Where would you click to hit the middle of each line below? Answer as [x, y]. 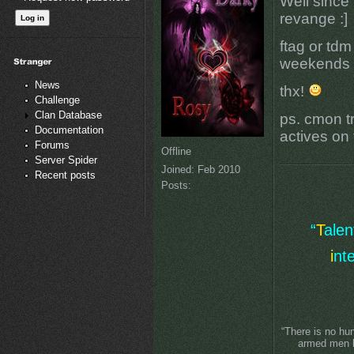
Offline [176, 151]
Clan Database [68, 115]
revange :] [313, 19]
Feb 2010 [217, 169]
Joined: [177, 169]
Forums [52, 145]
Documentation [69, 130]
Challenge [57, 100]
